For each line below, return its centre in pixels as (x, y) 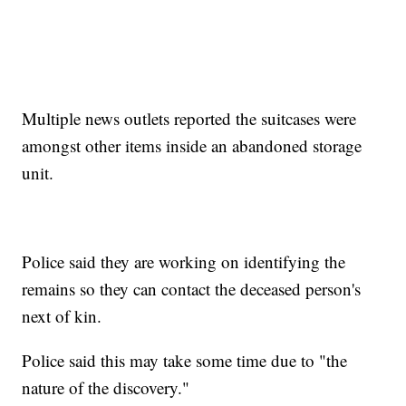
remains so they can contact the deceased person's (192, 289)
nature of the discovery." (106, 388)
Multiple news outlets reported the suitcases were (189, 119)
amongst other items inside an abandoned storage (192, 146)
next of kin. (62, 316)
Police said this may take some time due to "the (185, 361)
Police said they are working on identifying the (184, 262)
